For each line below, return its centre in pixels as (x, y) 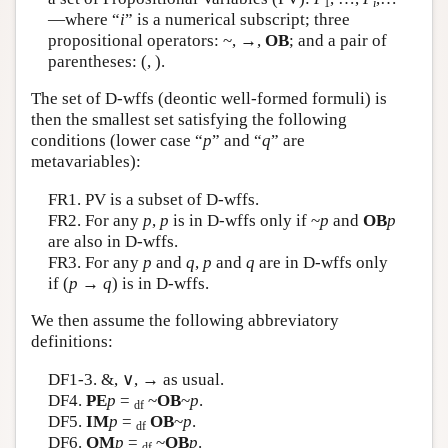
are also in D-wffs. (112, 241)
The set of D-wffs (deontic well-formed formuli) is (209, 99)
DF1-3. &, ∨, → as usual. (135, 379)
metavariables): (86, 162)
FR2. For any (95, 220)
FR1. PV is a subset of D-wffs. (153, 199)
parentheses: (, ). (106, 61)
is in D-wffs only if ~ (244, 220)
